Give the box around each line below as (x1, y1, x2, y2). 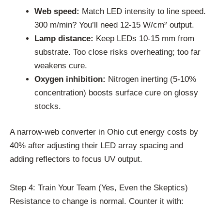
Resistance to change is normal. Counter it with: (10, 196, 184, 206)
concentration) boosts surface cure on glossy (34, 88, 198, 97)
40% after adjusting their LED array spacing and (10, 141, 183, 150)
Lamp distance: (34, 33, 93, 43)
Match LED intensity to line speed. (79, 6, 206, 16)
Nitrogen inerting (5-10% (106, 74, 196, 84)
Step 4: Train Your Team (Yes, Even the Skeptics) (10, 183, 188, 192)
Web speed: (34, 6, 79, 16)
